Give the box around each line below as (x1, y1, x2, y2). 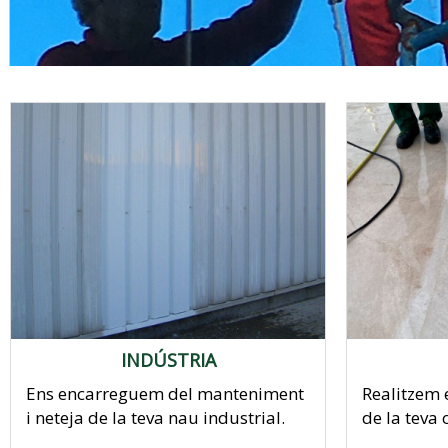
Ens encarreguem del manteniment (26, 381, 304, 405)
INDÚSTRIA (120, 347, 216, 372)
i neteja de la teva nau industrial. (26, 405, 285, 429)
